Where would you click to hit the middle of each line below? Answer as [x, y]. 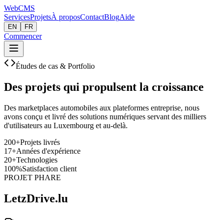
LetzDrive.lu [36, 198]
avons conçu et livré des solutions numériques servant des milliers [105, 116]
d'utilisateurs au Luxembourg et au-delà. [66, 125]
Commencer [23, 36]
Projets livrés [40, 142]
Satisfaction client [49, 168]
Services [17, 17]
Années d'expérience [48, 151]
